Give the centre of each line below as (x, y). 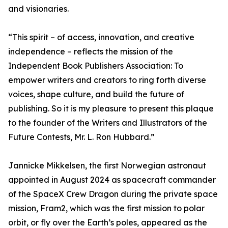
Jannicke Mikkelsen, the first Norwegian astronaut (107, 166)
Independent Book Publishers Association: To (96, 66)
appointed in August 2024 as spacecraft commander (112, 180)
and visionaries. (38, 9)
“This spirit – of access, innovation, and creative (101, 37)
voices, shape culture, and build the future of (96, 94)
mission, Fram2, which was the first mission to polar (106, 208)
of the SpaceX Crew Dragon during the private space (113, 194)
